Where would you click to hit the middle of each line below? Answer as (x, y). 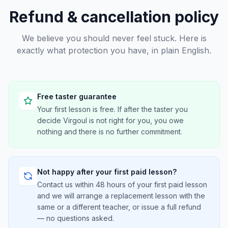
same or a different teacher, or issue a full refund (119, 207)
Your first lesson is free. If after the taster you (112, 109)
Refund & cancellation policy (114, 17)
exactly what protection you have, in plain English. (114, 50)
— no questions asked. (76, 218)
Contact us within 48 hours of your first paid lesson (122, 184)
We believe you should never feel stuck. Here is (114, 38)
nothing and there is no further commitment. (110, 132)
